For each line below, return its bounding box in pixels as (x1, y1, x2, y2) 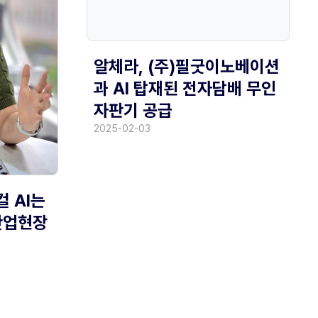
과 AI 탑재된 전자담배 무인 (94, 78, 276, 99)
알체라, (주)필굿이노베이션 (94, 56, 280, 77)
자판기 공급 (94, 100, 172, 121)
